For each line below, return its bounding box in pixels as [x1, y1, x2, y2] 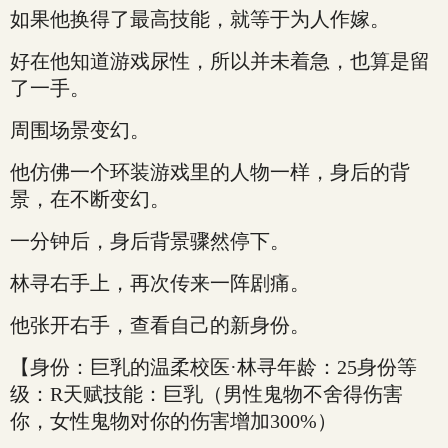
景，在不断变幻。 [10, 188, 170, 210]
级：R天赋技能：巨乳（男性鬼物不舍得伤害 [10, 383, 403, 405]
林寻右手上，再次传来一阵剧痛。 [10, 272, 310, 294]
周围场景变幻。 [10, 119, 150, 141]
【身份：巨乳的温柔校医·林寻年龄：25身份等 [10, 356, 417, 378]
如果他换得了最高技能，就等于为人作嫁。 [10, 8, 390, 30]
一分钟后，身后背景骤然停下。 [10, 230, 290, 252]
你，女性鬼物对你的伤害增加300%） [10, 410, 337, 432]
